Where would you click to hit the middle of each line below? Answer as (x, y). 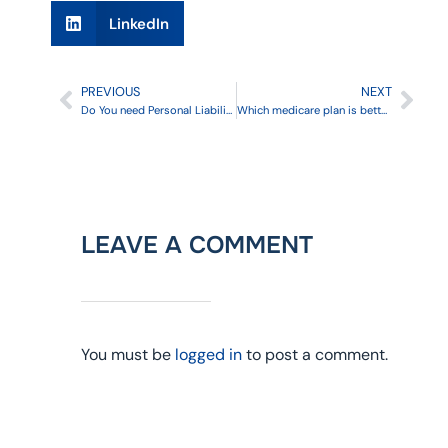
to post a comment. (314, 354)
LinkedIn (139, 23)
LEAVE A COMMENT (196, 244)
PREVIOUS (110, 91)
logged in (208, 354)
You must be (127, 354)
